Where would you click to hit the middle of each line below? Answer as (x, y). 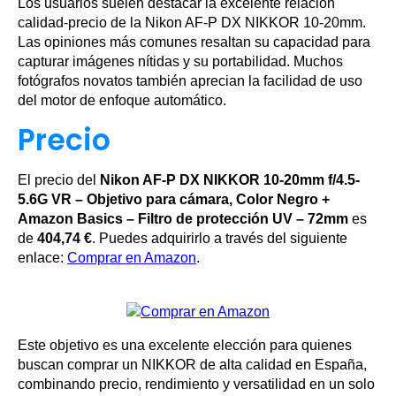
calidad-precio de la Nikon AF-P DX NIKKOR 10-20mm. (192, 23)
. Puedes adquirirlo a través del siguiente (220, 239)
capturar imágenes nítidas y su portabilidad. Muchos (180, 62)
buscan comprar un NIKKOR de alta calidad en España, (192, 365)
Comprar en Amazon (132, 258)
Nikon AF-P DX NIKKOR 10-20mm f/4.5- (230, 180)
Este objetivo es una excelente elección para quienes (185, 346)
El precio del (59, 180)
